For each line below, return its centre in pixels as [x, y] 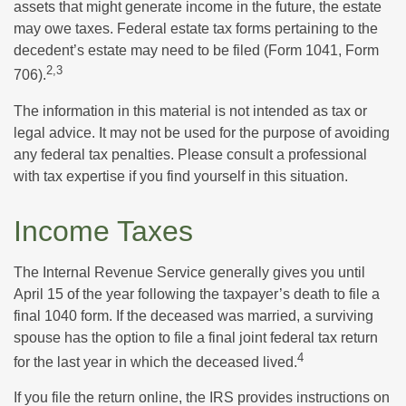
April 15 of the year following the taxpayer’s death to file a [197, 294]
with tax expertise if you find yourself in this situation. [181, 176]
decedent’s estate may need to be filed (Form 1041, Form [196, 51]
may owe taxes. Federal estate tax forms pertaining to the [196, 29]
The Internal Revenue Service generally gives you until [189, 272]
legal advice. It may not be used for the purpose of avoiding [202, 132]
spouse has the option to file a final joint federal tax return [196, 337]
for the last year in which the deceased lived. [155, 362]
